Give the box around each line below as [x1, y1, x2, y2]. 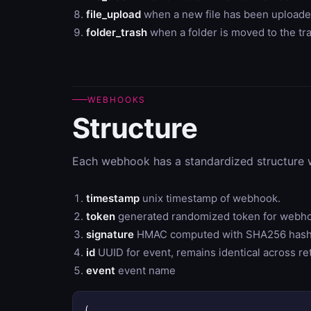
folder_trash [86, 26, 147, 39]
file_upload [86, 8, 141, 21]
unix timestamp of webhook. [140, 192, 280, 205]
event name [115, 264, 176, 277]
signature [86, 228, 134, 241]
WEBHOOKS [87, 94, 146, 105]
